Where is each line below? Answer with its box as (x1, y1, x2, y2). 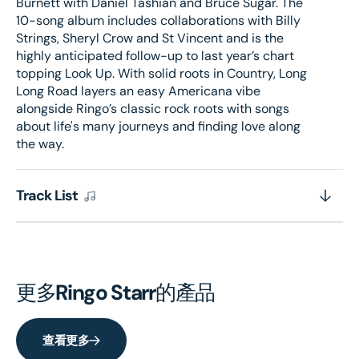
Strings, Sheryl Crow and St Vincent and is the (16, 30, 284, 46)
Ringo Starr (55, 279, 155, 306)
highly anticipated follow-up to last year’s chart (16, 47, 294, 64)
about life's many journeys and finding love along (16, 118, 301, 135)
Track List (16, 185, 81, 205)
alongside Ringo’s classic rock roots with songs (16, 100, 289, 117)
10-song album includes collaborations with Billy (16, 12, 301, 29)
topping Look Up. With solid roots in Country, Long (16, 65, 307, 82)
